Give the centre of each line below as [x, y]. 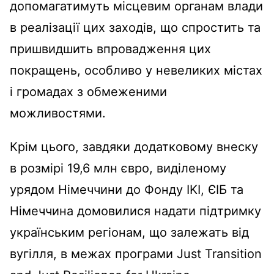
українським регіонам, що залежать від [129, 232]
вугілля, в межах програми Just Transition [136, 254]
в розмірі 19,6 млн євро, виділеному [118, 168]
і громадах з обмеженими [88, 91]
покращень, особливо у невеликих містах [136, 70]
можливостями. [58, 113]
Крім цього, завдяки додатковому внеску [134, 146]
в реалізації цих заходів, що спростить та [135, 27]
